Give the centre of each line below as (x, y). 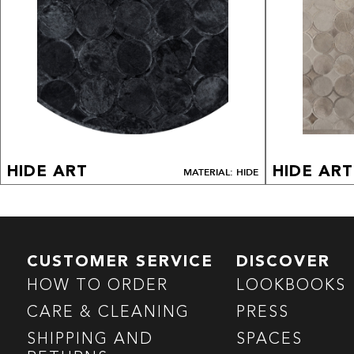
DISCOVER (284, 263)
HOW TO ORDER (97, 286)
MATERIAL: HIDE (221, 173)
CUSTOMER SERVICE (120, 263)
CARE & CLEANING (108, 313)
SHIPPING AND (90, 340)
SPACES (270, 340)
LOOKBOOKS (292, 286)
